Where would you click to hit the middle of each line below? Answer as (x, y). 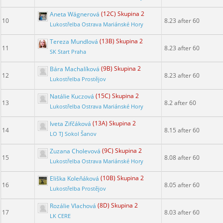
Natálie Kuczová (72, 96)
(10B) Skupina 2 (122, 178)
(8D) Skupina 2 (118, 206)
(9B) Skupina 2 (121, 69)
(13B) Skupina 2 (121, 41)
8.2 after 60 (180, 103)
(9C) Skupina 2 (122, 151)
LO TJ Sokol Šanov (73, 134)
